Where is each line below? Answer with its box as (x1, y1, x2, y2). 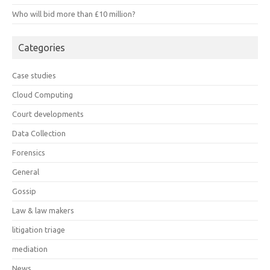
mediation (12, 244, 48, 253)
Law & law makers (12, 206, 74, 215)
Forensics (12, 148, 45, 157)
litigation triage (12, 225, 65, 234)
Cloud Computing (12, 90, 73, 99)
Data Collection (12, 128, 66, 137)
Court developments (12, 109, 84, 118)
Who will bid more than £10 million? (12, 9, 136, 18)
